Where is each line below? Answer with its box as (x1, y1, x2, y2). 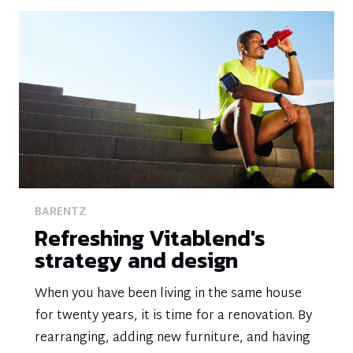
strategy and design (35, 243, 238, 277)
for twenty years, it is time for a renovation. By (35, 305, 312, 328)
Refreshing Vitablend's (35, 221, 265, 255)
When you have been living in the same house (35, 283, 302, 306)
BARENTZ (35, 203, 87, 222)
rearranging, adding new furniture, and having (35, 327, 310, 350)
